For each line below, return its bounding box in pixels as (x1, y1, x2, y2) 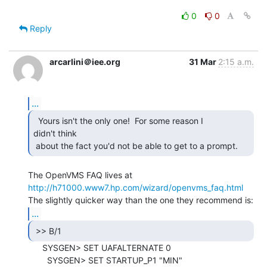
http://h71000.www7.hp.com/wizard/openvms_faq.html (28, 182, 243, 193)
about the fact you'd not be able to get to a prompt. (36, 140, 240, 151)
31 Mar (189, 56, 218, 67)
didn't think (33, 128, 77, 138)
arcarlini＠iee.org (49, 56, 120, 67)
